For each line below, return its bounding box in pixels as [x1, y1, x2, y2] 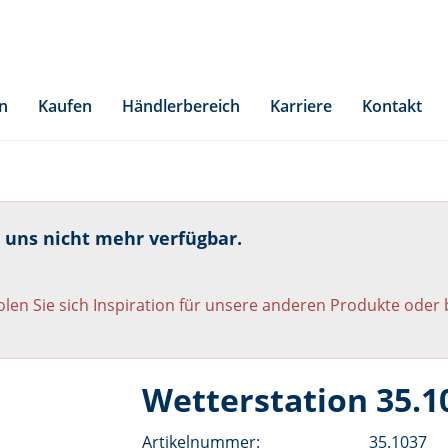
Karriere [270, 95, 332, 117]
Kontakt [362, 95, 422, 117]
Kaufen [38, 95, 92, 117]
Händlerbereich [122, 95, 240, 117]
